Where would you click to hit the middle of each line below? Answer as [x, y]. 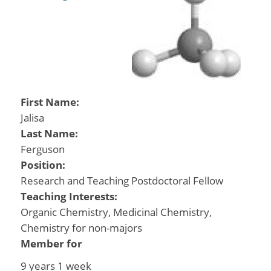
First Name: [51, 102]
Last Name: [50, 133]
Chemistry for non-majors [81, 228]
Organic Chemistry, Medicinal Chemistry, [116, 212]
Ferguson [42, 149]
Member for [51, 243]
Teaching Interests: [70, 196]
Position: [44, 165]
